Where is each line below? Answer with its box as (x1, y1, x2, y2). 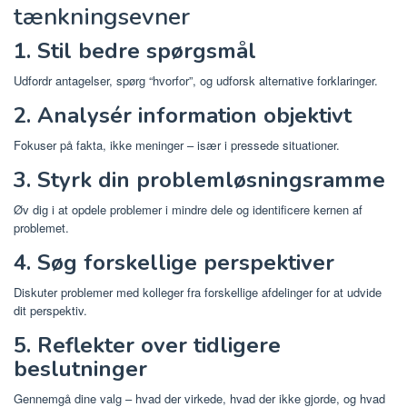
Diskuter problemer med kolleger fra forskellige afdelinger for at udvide (14, 283, 382, 301)
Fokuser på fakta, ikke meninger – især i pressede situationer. (14, 135, 340, 154)
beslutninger (14, 353, 147, 383)
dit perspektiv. (14, 301, 87, 319)
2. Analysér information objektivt (14, 100, 352, 130)
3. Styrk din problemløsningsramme (14, 164, 385, 194)
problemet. (14, 218, 69, 236)
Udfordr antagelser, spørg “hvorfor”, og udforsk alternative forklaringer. (14, 71, 378, 89)
